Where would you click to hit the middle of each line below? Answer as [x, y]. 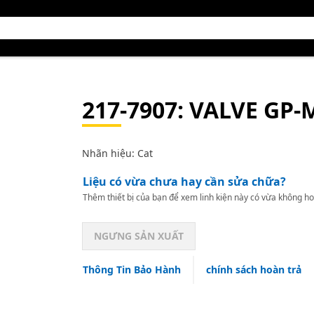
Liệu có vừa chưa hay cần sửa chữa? [184, 182]
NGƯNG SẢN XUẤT [138, 236]
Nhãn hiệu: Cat [117, 153]
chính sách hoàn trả [253, 269]
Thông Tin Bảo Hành [131, 269]
